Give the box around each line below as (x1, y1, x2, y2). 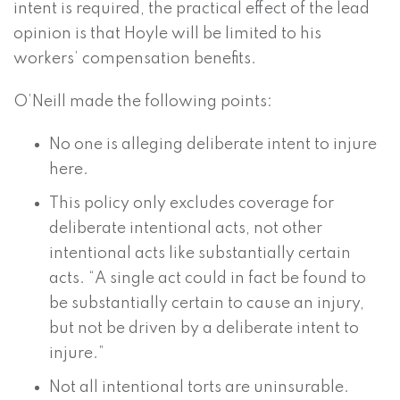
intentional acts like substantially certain (49, 246, 351, 262)
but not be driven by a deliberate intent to (49, 321, 359, 337)
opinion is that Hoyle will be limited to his (13, 26, 321, 43)
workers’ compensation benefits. (13, 51, 256, 68)
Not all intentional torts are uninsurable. (49, 379, 353, 396)
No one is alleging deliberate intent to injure (49, 137, 377, 154)
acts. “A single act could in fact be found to (49, 271, 366, 287)
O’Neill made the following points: (13, 94, 272, 111)
